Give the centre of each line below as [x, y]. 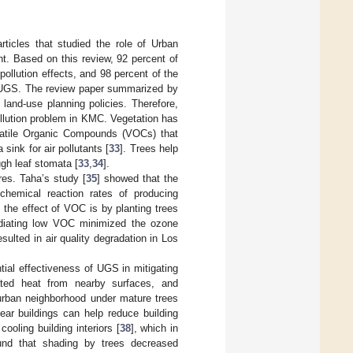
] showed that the [138, 179]
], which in [154, 329]
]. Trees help [149, 149]
